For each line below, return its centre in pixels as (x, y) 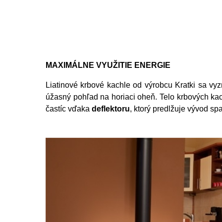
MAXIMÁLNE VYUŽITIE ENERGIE (108, 65)
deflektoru (111, 109)
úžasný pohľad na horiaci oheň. (103, 97)
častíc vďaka (69, 109)
